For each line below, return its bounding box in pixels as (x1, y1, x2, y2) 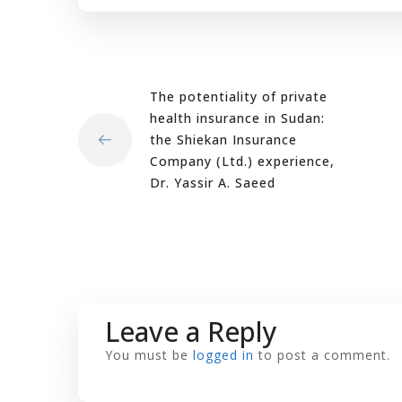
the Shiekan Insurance (150, 131, 297, 148)
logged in (193, 346, 254, 363)
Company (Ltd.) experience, (150, 153, 335, 170)
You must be (105, 346, 193, 363)
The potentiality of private (150, 88, 328, 105)
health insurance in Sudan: (150, 109, 325, 127)
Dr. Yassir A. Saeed (150, 174, 275, 191)
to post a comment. (254, 346, 390, 363)
